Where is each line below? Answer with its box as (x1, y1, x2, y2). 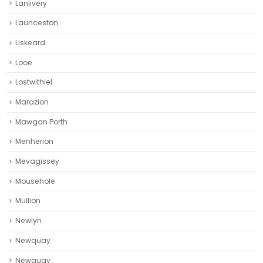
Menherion (15, 136, 53, 147)
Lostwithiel (15, 77, 52, 87)
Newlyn (15, 215, 42, 226)
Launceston (15, 18, 58, 28)
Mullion (15, 195, 41, 206)
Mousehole (15, 176, 55, 186)
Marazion (15, 97, 49, 107)
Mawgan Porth (15, 116, 68, 127)
